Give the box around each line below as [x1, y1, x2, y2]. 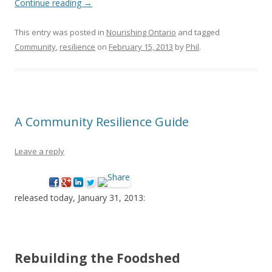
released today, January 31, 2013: [15, 192, 145, 203]
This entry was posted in [15, 27, 106, 38]
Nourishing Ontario [106, 27, 176, 38]
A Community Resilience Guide [15, 114, 189, 130]
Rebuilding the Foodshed [15, 250, 180, 267]
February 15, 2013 [109, 41, 173, 52]
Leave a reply [15, 146, 64, 157]
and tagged [176, 27, 220, 38]
